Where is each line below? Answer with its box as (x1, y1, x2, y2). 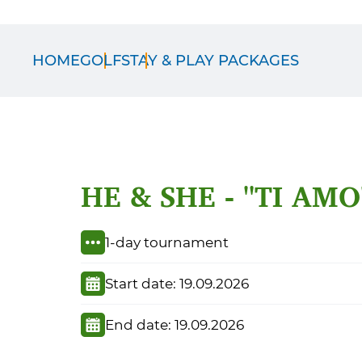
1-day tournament (105, 234, 229, 250)
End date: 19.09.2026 (105, 316, 244, 333)
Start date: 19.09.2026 (105, 275, 249, 292)
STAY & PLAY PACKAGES (121, 51, 299, 69)
